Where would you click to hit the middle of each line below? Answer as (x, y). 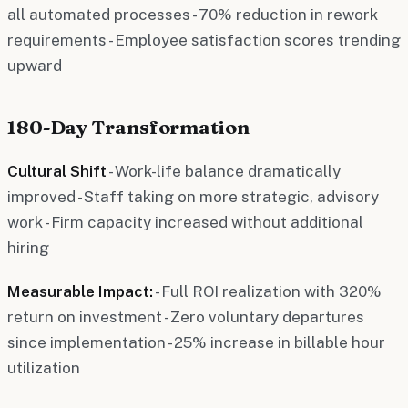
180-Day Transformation (128, 126)
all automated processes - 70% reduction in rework (193, 14)
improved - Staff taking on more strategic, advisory (193, 196)
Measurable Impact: (80, 291)
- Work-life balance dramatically (224, 171)
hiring (28, 247)
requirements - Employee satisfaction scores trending (204, 40)
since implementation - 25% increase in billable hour (196, 342)
